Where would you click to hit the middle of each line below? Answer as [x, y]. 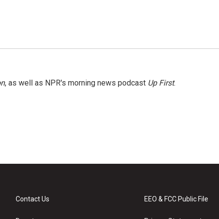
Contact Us [33, 199]
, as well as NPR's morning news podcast [76, 83]
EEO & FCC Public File [176, 199]
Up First [161, 83]
